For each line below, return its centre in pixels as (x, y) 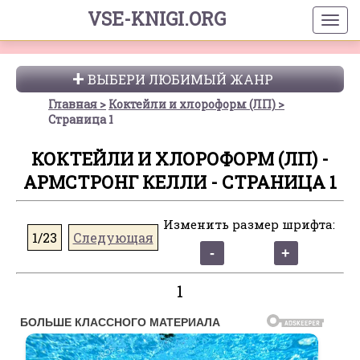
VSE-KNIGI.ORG (156, 18)
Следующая (113, 237)
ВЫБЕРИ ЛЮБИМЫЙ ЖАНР (180, 79)
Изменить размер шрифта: (249, 224)
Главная (73, 104)
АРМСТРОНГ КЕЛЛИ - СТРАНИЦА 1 (180, 182)
